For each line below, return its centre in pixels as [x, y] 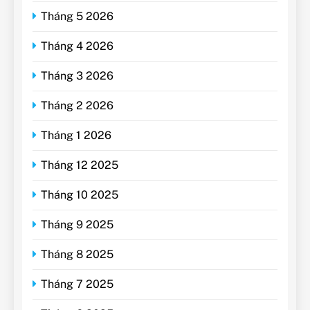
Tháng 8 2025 [77, 254]
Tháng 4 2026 [77, 46]
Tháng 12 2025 [80, 165]
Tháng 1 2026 [76, 135]
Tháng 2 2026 [77, 105]
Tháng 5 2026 [77, 16]
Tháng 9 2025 [77, 224]
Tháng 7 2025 [77, 284]
